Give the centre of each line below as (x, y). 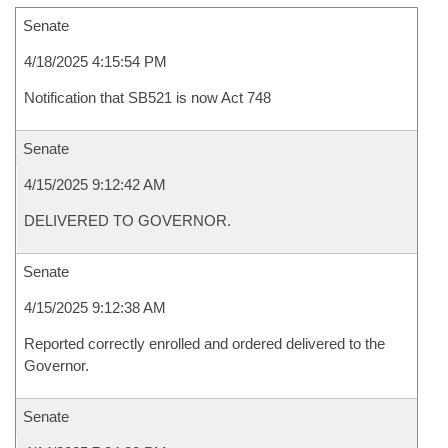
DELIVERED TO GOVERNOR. (127, 220)
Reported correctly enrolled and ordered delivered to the (204, 343)
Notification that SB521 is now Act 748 (147, 97)
